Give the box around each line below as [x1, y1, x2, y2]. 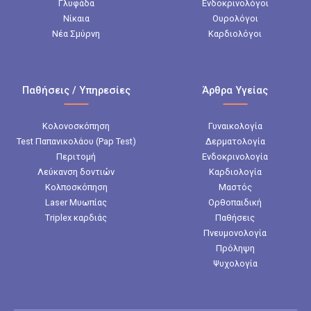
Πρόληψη [215, 242, 255, 253]
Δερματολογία [205, 135, 265, 146]
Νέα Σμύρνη [52, 28, 100, 39]
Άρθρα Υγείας [202, 83, 268, 96]
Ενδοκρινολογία [202, 151, 268, 162]
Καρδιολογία [208, 166, 262, 177]
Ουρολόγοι [212, 12, 258, 24]
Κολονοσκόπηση [42, 120, 110, 131]
